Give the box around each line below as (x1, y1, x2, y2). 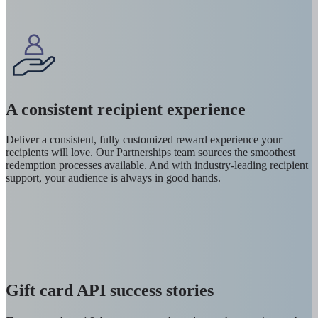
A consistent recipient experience (6, 99, 246, 119)
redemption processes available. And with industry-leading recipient (6, 158, 308, 171)
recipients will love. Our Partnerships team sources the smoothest (6, 146, 295, 158)
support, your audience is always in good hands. (6, 171, 221, 184)
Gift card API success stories (6, 280, 214, 300)
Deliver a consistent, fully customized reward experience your (6, 133, 282, 146)
